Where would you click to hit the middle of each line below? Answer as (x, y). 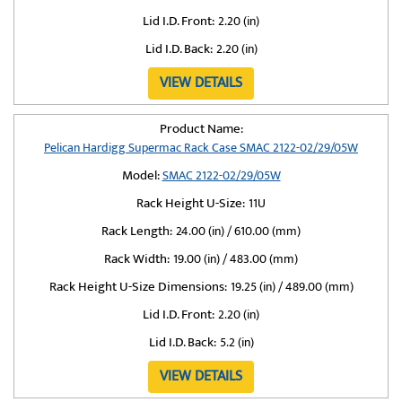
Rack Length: (137, 231)
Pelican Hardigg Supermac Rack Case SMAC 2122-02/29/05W (201, 148)
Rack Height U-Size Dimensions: (138, 287)
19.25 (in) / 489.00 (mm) (292, 287)
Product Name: (201, 129)
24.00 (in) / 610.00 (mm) (238, 231)
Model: (140, 175)
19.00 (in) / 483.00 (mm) (236, 259)
